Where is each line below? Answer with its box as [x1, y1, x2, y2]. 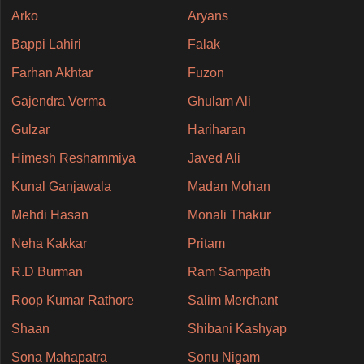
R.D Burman [11, 264, 83, 279]
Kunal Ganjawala [11, 179, 111, 193]
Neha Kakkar [11, 236, 87, 250]
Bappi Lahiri [11, 37, 81, 51]
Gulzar [11, 122, 50, 136]
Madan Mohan [187, 179, 271, 193]
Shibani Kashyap [187, 321, 287, 336]
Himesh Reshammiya [11, 150, 136, 165]
